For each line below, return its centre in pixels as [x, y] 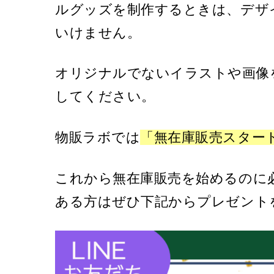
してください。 [105, 97]
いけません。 [98, 32]
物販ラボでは [98, 137]
